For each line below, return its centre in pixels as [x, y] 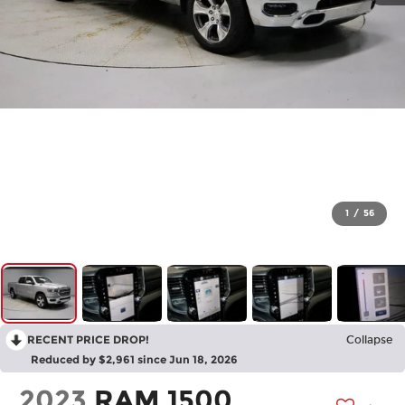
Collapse [369, 340]
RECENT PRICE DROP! [88, 340]
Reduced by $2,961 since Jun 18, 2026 [134, 360]
